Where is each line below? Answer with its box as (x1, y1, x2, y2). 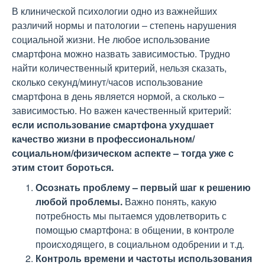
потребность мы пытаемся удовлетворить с (35, 209, 227, 222)
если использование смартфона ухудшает (12, 118, 214, 131)
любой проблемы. (35, 195, 122, 208)
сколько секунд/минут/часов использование (12, 75, 203, 89)
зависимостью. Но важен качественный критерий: (12, 104, 231, 117)
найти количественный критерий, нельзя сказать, (12, 61, 227, 75)
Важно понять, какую (122, 195, 216, 208)
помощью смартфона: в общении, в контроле (35, 223, 234, 237)
